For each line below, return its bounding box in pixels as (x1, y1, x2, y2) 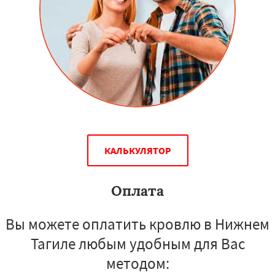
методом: (106, 253, 169, 273)
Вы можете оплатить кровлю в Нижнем (6, 214, 269, 234)
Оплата (111, 181, 164, 199)
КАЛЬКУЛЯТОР (104, 144, 171, 157)
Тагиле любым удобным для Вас (30, 233, 245, 254)
